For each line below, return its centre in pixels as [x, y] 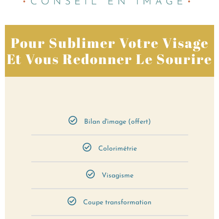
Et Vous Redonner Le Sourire [109, 58]
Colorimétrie [117, 149]
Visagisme [117, 175]
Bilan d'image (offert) [117, 122]
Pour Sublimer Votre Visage [109, 42]
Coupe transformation [117, 202]
